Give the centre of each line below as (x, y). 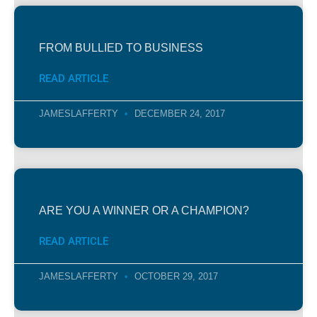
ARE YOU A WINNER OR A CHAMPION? (144, 210)
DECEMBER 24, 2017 (178, 113)
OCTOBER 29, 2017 (175, 276)
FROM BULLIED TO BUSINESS (121, 47)
